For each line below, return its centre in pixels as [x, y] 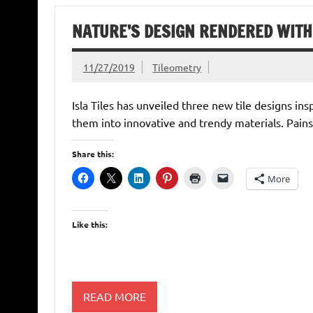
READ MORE [114, 297]
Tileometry [177, 67]
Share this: [93, 153]
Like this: [89, 224]
